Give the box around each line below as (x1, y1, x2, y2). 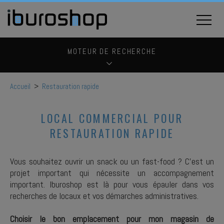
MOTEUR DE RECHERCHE (67, 46, 156, 56)
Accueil (10, 81, 30, 91)
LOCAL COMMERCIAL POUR (40, 110, 183, 126)
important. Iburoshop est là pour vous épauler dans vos (10, 178, 214, 190)
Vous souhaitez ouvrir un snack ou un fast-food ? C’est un (10, 155, 214, 167)
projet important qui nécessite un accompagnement (10, 167, 214, 178)
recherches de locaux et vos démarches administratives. (10, 190, 200, 201)
